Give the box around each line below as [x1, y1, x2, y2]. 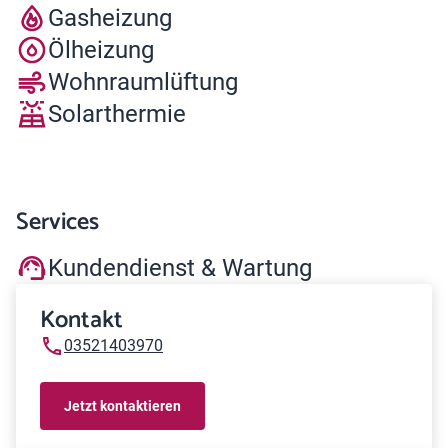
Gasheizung [48, 3, 172, 32]
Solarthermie [48, 99, 186, 128]
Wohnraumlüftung [48, 67, 238, 96]
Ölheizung [48, 35, 154, 64]
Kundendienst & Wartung [48, 253, 312, 282]
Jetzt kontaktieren [64, 397, 181, 414]
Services [16, 203, 99, 242]
